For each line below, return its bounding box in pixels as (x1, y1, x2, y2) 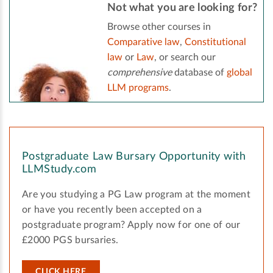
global (227, 68, 252, 78)
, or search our (154, 52, 216, 63)
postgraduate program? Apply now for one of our (22, 220, 241, 230)
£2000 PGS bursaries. (22, 235, 119, 246)
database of (172, 68, 227, 78)
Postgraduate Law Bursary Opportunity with (22, 151, 246, 163)
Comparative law (107, 37, 180, 48)
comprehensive (107, 68, 172, 78)
